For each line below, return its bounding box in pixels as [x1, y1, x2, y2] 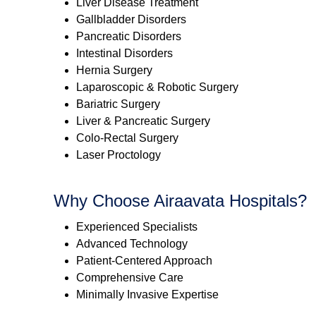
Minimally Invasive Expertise [76, 288, 219, 301]
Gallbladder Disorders [76, 13, 186, 26]
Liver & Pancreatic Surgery [76, 115, 210, 128]
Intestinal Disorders [76, 47, 173, 60]
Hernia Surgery [76, 64, 152, 77]
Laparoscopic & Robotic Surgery [76, 81, 238, 94]
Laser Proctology [76, 149, 161, 162]
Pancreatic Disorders [76, 30, 181, 43]
